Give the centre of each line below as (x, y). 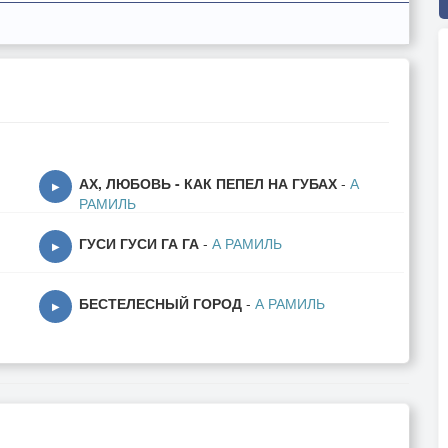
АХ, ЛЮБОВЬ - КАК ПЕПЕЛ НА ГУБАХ (208, 183)
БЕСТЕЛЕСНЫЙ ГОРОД (160, 303)
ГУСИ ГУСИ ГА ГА (139, 243)
